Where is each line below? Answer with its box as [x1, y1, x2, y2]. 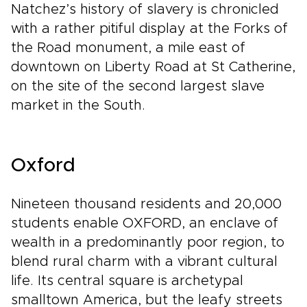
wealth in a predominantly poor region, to [11, 236, 284, 249]
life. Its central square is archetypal [11, 274, 243, 288]
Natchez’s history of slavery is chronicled [11, 3, 279, 16]
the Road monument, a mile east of [11, 41, 245, 55]
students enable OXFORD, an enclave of [11, 217, 278, 230]
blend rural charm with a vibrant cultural [11, 255, 278, 269]
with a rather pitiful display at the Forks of [11, 22, 288, 36]
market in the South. [11, 99, 145, 112]
